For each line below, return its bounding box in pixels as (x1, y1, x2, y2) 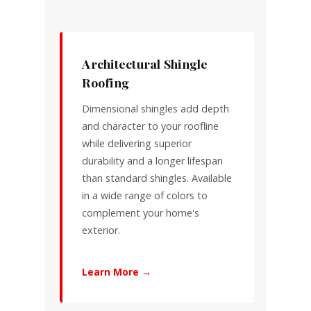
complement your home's (82, 205, 200, 219)
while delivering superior (82, 136, 192, 150)
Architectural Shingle (82, 55, 208, 72)
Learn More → (82, 265, 152, 279)
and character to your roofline (82, 119, 219, 133)
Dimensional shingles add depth (82, 101, 230, 115)
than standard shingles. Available (82, 171, 233, 185)
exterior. (82, 223, 121, 237)
